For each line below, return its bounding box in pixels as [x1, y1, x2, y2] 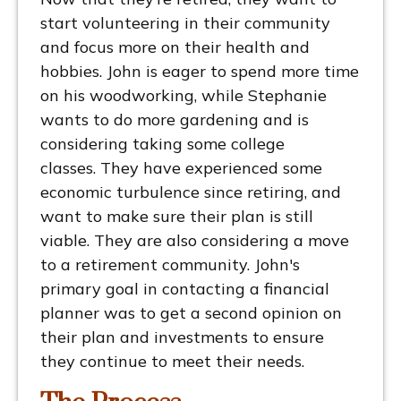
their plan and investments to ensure [40, 327, 324, 348]
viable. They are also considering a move [40, 230, 349, 252]
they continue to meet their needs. [40, 351, 304, 372]
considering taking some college [40, 133, 285, 155]
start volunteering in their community [40, 13, 330, 34]
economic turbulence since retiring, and [40, 182, 341, 203]
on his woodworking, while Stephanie [40, 85, 327, 107]
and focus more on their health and [40, 37, 310, 58]
